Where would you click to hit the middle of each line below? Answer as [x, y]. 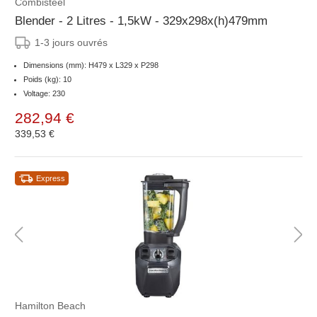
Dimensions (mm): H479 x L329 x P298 [91, 65]
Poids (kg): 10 [47, 80]
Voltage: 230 [44, 94]
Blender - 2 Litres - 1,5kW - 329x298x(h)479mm [141, 21]
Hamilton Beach [50, 306]
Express [51, 179]
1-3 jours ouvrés [71, 43]
